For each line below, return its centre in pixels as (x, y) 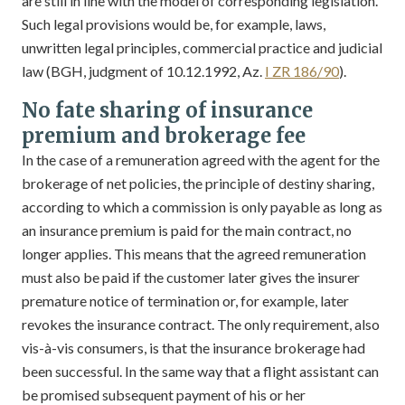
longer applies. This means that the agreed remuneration (194, 254)
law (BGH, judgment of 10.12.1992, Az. (143, 71)
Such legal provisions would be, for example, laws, (174, 24)
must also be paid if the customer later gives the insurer (191, 277)
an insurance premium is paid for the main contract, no (187, 230)
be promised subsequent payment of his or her (164, 395)
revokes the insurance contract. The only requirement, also (201, 324)
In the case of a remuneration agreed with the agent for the (201, 160)
